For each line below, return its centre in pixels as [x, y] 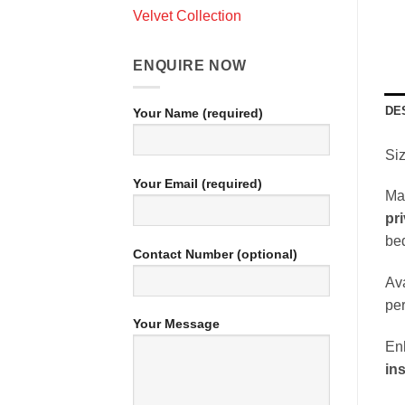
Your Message [176, 324]
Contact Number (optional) [215, 254]
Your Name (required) [198, 113]
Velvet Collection [187, 15]
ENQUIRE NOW [190, 65]
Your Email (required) [198, 183]
